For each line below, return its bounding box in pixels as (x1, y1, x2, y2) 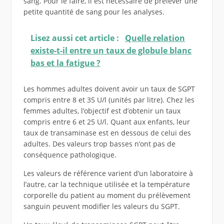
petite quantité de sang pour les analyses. (23, 7, 164, 17)
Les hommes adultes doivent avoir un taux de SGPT (23, 84, 195, 94)
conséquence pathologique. (23, 150, 116, 160)
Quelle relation (124, 32, 185, 44)
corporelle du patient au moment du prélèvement (23, 190, 190, 200)
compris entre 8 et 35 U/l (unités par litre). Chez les (23, 95, 194, 105)
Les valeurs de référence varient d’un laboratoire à (23, 168, 193, 178)
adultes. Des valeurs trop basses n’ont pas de (23, 139, 175, 149)
